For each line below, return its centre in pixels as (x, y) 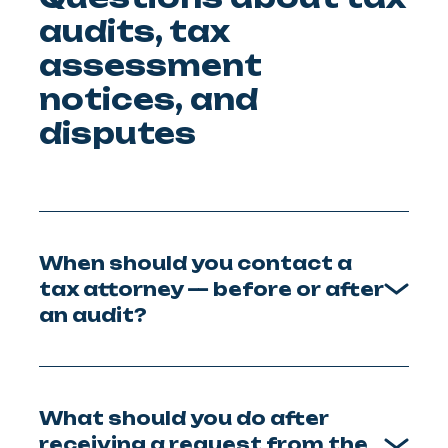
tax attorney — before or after (211, 288)
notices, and (148, 99)
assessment (150, 65)
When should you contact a (195, 262)
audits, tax (134, 31)
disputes (117, 133)
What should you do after (184, 417)
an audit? (93, 314)
